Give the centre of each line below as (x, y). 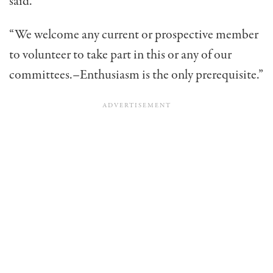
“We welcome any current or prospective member (134, 34)
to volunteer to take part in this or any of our (120, 55)
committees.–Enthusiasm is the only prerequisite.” (136, 75)
